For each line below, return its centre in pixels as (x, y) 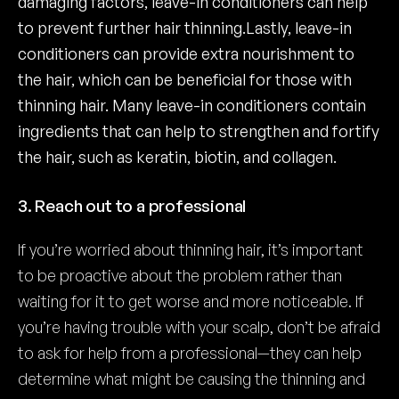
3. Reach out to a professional (132, 206)
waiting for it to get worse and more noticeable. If (191, 301)
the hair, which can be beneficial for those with (185, 79)
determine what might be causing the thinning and (191, 379)
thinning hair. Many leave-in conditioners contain (192, 105)
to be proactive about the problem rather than (180, 275)
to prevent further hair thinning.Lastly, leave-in (185, 28)
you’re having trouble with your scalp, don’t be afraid (199, 327)
